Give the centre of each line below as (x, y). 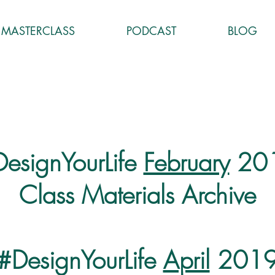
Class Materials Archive (137, 195)
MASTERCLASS (38, 31)
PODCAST (151, 31)
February (186, 163)
